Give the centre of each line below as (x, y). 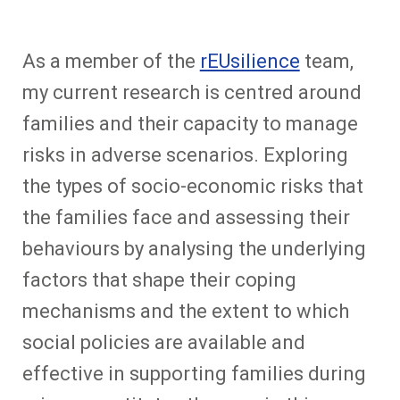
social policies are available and (163, 343)
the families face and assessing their (186, 218)
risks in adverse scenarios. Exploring (185, 155)
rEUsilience (250, 62)
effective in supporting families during (194, 374)
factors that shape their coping (159, 280)
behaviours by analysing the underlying (194, 249)
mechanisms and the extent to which (185, 312)
